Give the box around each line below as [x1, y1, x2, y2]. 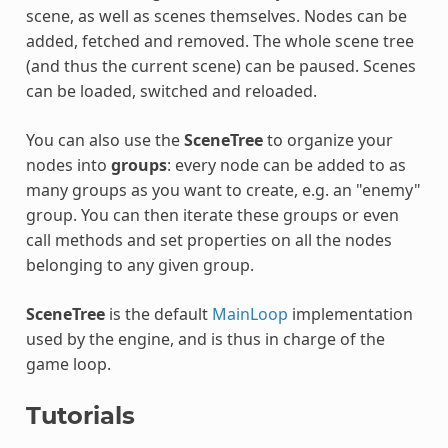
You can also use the [25, 128, 184, 151]
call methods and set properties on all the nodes [25, 228, 392, 251]
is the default [104, 302, 212, 325]
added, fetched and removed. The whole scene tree [25, 29, 414, 52]
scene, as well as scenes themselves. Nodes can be [25, 4, 407, 27]
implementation [287, 302, 413, 325]
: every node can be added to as [166, 153, 406, 176]
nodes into [25, 153, 111, 176]
